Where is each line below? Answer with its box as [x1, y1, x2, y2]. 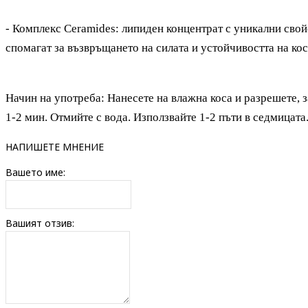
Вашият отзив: [5, 216, 74, 230]
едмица [258, 111, 296, 124]
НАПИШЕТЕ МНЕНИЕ [5, 140, 104, 153]
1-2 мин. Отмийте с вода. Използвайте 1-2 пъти [5, 111, 245, 124]
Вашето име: [5, 165, 65, 179]
